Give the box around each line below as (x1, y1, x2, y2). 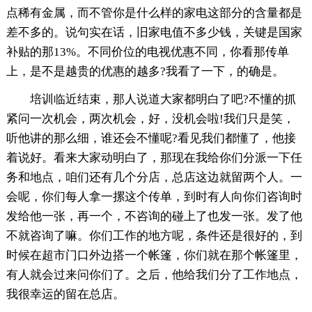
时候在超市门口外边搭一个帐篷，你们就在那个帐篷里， (6, 248, 302, 262)
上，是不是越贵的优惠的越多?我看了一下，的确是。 (6, 64, 284, 78)
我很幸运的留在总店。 (6, 287, 125, 301)
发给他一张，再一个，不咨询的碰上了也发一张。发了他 (6, 209, 302, 223)
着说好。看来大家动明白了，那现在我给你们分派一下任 (6, 150, 302, 164)
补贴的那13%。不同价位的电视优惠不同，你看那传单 (6, 45, 289, 58)
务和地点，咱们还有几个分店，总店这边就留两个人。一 (6, 170, 302, 184)
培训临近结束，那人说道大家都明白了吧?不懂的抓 (29, 92, 296, 106)
